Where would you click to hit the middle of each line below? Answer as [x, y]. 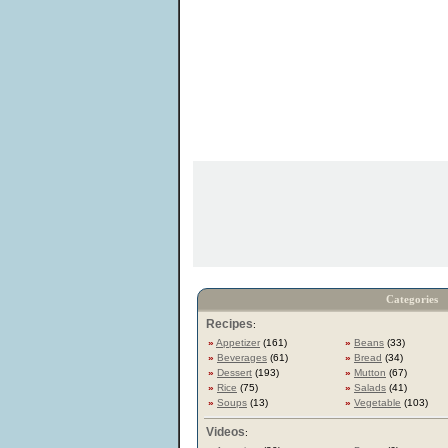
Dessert [234, 372]
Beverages [242, 357]
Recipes [229, 324]
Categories [412, 299]
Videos [225, 432]
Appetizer [238, 342]
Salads [370, 387]
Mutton [370, 372]
